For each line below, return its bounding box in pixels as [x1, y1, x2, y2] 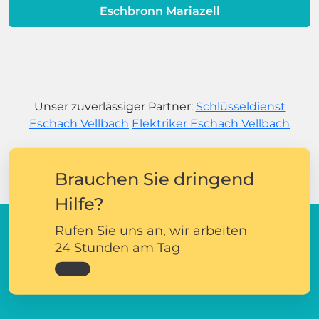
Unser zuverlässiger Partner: [33, 99, 196, 113]
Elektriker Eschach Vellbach [132, 116, 290, 130]
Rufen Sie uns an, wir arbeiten [55, 222, 247, 239]
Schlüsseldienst [195, 99, 286, 113]
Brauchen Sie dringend [55, 168, 254, 189]
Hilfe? [55, 193, 104, 214]
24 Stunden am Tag [55, 239, 180, 256]
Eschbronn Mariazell [99, 4, 220, 18]
